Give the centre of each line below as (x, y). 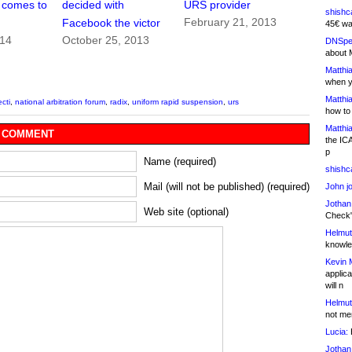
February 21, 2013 (231, 22)
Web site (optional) (186, 212)
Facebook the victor (112, 23)
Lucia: (337, 332)
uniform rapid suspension (178, 102)
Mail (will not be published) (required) (227, 187)
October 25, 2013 (106, 40)
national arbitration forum (60, 102)
